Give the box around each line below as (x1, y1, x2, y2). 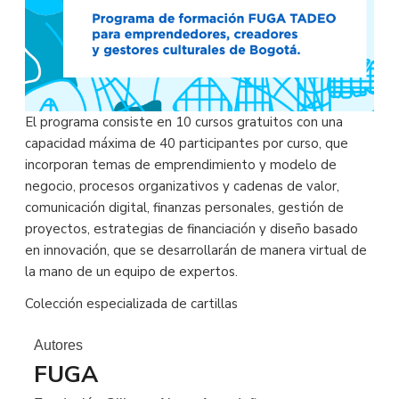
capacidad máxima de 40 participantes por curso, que (25, 134, 348, 152)
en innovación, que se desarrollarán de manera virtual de (25, 240, 367, 259)
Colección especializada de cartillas (25, 294, 238, 313)
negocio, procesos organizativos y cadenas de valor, (25, 176, 339, 195)
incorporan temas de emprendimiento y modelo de (25, 155, 337, 174)
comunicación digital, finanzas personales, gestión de (25, 198, 344, 216)
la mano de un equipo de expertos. (25, 262, 238, 281)
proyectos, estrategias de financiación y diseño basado (25, 219, 358, 238)
